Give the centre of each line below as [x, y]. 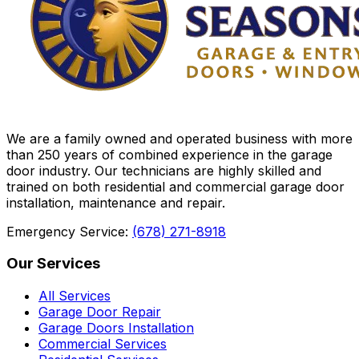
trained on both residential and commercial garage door [175, 186]
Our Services [53, 264]
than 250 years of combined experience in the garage [169, 154]
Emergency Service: [67, 231]
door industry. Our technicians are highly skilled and [164, 170]
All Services [75, 296]
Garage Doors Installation [116, 328]
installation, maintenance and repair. [116, 202]
